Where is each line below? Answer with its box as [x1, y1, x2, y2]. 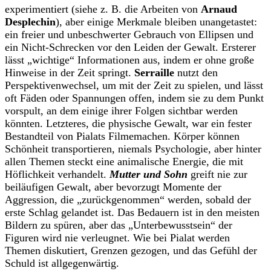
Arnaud [201, 3, 237, 16]
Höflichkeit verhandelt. [5, 168, 109, 181]
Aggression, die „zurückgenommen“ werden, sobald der [5, 194, 251, 206]
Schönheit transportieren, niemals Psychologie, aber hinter [5, 143, 261, 155]
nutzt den [177, 67, 218, 79]
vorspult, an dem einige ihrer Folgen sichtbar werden [5, 105, 238, 117]
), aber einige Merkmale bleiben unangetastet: [56, 16, 257, 28]
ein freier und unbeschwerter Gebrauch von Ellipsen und [5, 28, 253, 41]
